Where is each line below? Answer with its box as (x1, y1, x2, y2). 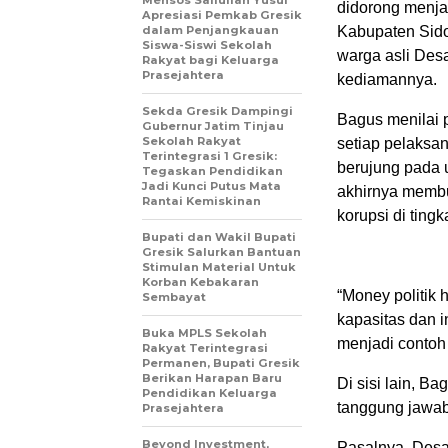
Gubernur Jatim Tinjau (142, 118, 284, 133)
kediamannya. (337, 70, 437, 88)
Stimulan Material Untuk (142, 259, 296, 274)
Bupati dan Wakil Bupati (142, 229, 296, 244)
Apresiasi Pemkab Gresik (142, 7, 302, 22)
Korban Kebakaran (142, 274, 259, 289)
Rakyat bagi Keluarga (142, 52, 279, 67)
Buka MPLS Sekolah (142, 325, 267, 340)
